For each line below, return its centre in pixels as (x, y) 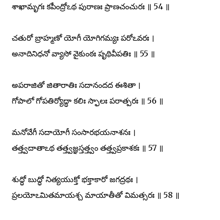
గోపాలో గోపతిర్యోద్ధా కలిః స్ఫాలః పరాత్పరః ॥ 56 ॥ (88, 100)
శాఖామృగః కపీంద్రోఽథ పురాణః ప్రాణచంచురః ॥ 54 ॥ (91, 6)
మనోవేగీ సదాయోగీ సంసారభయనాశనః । (74, 132)
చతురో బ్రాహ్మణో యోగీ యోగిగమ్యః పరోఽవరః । (83, 38)
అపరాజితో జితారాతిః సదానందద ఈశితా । (76, 85)
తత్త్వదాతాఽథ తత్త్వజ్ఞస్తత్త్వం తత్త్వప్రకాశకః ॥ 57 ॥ (88, 148)
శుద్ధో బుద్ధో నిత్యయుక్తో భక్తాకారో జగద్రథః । (75, 179)
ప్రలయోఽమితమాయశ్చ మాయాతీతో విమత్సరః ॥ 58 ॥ (96, 195)
